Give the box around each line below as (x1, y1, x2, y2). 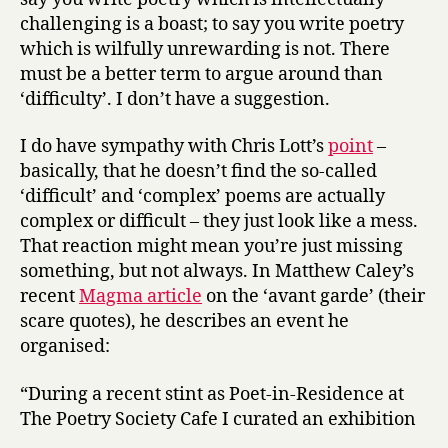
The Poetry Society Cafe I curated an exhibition (20, 407, 416, 431)
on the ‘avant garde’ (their (202, 285, 425, 308)
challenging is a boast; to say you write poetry (20, 12, 404, 36)
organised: (20, 335, 110, 358)
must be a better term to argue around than (20, 62, 383, 86)
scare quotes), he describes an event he (20, 310, 349, 333)
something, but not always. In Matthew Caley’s (20, 260, 414, 283)
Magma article (79, 285, 202, 308)
